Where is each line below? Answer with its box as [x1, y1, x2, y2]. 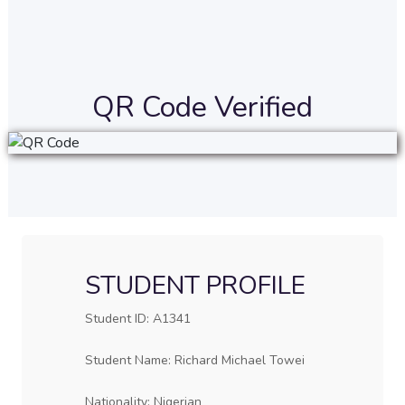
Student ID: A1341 [84, 310, 191, 327]
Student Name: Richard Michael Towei [84, 352, 305, 369]
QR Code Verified [92, 88, 313, 127]
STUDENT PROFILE [84, 268, 306, 303]
